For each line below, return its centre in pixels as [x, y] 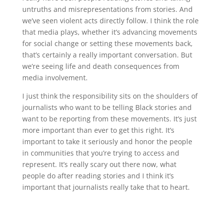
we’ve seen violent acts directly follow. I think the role [110, 21]
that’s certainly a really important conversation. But [107, 55]
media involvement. [56, 78]
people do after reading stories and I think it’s [98, 176]
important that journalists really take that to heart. [107, 187]
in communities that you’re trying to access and [101, 153]
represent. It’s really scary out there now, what [99, 165]
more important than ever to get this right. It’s [98, 130]
